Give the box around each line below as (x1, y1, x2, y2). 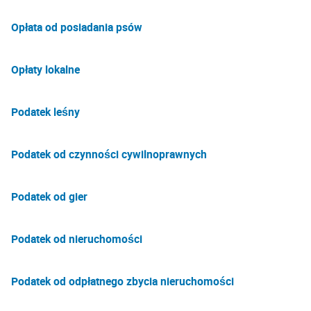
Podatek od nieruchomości (11, 231, 142, 246)
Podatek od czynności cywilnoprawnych (11, 146, 207, 162)
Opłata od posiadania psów (11, 19, 142, 35)
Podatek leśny (11, 104, 80, 119)
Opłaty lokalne (11, 62, 80, 77)
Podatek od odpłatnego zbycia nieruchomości (11, 274, 234, 289)
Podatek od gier (11, 189, 87, 204)
